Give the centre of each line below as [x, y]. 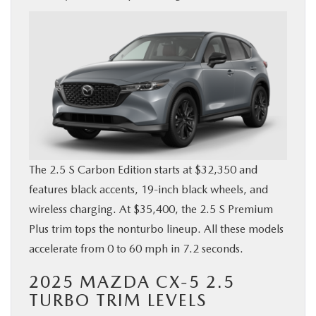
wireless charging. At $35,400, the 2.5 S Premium [151, 209]
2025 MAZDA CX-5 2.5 [132, 281]
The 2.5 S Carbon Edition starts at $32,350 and [143, 169]
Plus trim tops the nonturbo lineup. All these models [156, 229]
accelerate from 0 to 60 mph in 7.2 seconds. [136, 248]
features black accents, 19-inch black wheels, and [148, 189]
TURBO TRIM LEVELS [118, 300]
